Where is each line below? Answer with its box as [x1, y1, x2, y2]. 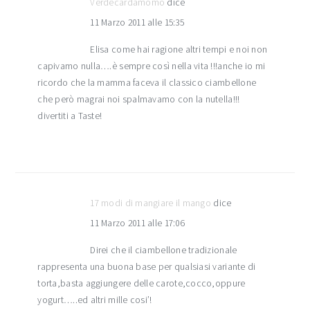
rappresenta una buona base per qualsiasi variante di [37, 261, 256, 273]
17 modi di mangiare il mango [90, 197, 211, 210]
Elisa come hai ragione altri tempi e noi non [90, 44, 268, 56]
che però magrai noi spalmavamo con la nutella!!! [37, 93, 240, 106]
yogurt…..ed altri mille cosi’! [37, 294, 152, 307]
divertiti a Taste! [37, 110, 102, 122]
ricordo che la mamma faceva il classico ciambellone [37, 77, 257, 89]
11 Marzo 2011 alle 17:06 [90, 217, 184, 230]
